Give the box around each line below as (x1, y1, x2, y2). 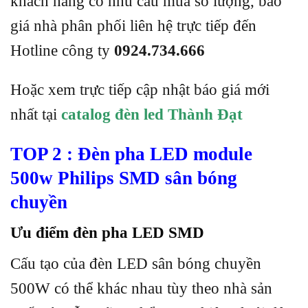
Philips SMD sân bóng (58, 167, 237, 188)
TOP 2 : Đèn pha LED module (10, 143, 252, 164)
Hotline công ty (10, 42, 114, 60)
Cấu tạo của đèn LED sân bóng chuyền (10, 254, 261, 272)
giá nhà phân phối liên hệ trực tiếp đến (10, 17, 256, 35)
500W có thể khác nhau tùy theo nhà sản (10, 279, 272, 297)
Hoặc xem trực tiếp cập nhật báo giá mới (10, 81, 269, 99)
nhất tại (10, 106, 61, 124)
